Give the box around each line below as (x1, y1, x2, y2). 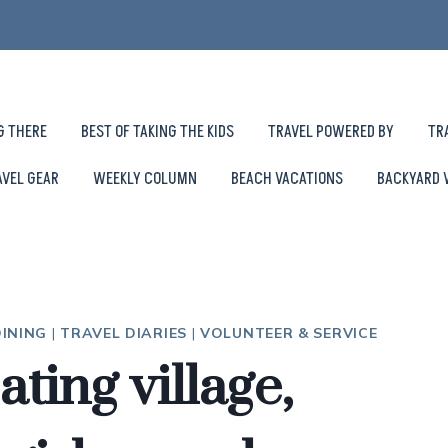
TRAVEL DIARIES (60, 323, 187, 342)
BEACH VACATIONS (231, 166, 343, 191)
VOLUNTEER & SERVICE (200, 323, 378, 342)
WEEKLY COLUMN (93, 166, 197, 191)
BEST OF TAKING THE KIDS (80, 119, 234, 144)
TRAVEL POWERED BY (267, 119, 394, 144)
